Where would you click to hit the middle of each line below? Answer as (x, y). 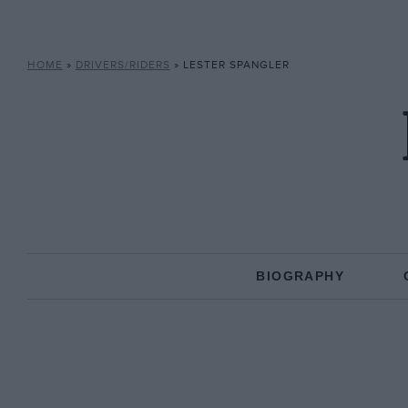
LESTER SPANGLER (236, 65)
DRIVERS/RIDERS (122, 65)
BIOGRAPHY (300, 276)
